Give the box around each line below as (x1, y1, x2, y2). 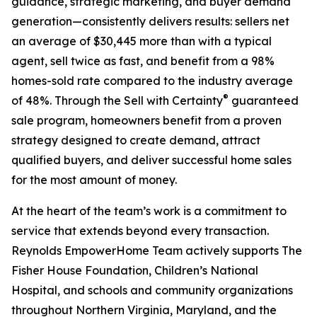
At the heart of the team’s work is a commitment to (11, 204, 287, 219)
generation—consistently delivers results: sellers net (11, 14, 289, 29)
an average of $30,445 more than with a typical (11, 34, 272, 49)
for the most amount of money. (11, 173, 177, 188)
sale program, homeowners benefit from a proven (11, 113, 282, 128)
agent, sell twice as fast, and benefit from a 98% (11, 54, 275, 69)
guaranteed (229, 93, 299, 108)
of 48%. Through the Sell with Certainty (11, 93, 223, 108)
